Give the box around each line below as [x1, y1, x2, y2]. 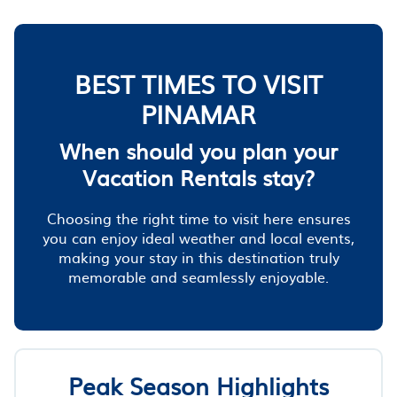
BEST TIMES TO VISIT [74, 64, 323, 102]
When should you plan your [59, 134, 338, 167]
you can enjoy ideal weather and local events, [43, 226, 354, 248]
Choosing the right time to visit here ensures [46, 206, 351, 229]
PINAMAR [141, 94, 256, 132]
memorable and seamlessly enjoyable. [68, 265, 329, 287]
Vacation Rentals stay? [82, 160, 315, 193]
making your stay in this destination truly [58, 245, 339, 268]
